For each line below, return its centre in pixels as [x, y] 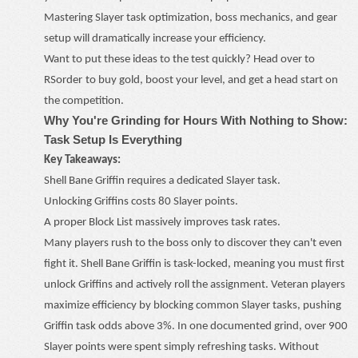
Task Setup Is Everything [113, 139]
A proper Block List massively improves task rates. [162, 223]
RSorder [63, 80]
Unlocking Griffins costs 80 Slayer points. [141, 202]
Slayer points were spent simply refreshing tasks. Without [181, 347]
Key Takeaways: [82, 160]
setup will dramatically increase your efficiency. [155, 39]
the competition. [84, 101]
